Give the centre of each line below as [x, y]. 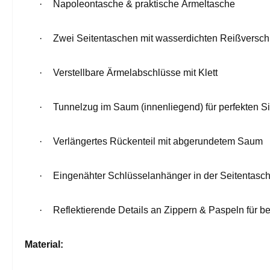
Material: [44, 244]
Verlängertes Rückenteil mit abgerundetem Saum [158, 141]
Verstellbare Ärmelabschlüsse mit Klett [135, 72]
